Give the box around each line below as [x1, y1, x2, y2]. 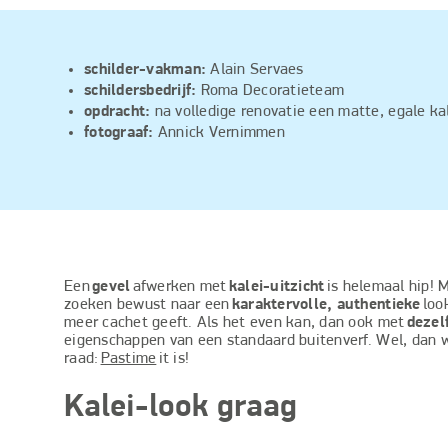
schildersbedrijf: [84, 83, 201, 99]
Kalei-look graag [64, 392, 297, 424]
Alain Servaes [210, 62, 304, 78]
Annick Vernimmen [157, 125, 285, 141]
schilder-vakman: [84, 62, 211, 78]
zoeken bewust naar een [64, 297, 232, 313]
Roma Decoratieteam [200, 83, 345, 99]
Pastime [100, 351, 157, 367]
